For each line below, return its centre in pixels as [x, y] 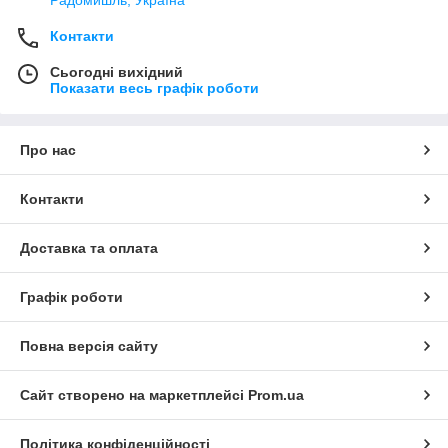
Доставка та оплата [89, 248]
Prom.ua [276, 395]
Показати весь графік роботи [154, 88]
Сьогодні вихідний [116, 72]
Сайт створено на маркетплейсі [134, 395]
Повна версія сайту [89, 346]
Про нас [48, 150]
